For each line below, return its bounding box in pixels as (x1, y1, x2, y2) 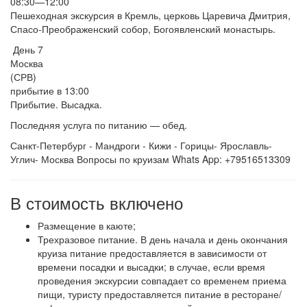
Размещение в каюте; (38, 219, 136, 232)
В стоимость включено (10, 191, 183, 214)
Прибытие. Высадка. (10, 97, 102, 111)
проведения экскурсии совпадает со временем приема (38, 273, 286, 287)
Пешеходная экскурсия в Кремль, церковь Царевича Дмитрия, (10, 8, 291, 22)
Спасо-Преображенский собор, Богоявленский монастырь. (10, 22, 275, 36)
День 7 (10, 42, 43, 56)
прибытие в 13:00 (10, 84, 100, 97)
